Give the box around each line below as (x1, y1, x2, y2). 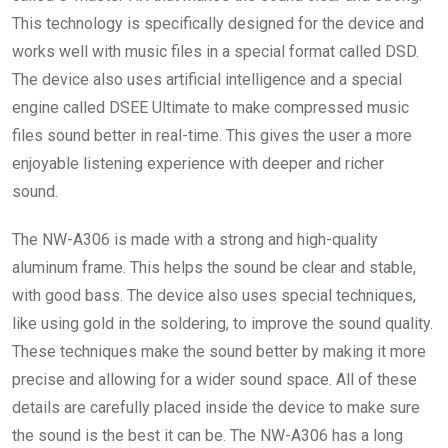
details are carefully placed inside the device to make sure (12, 398, 420, 418)
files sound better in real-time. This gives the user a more (12, 126, 412, 146)
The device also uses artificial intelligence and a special (12, 70, 402, 90)
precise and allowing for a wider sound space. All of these (12, 370, 417, 390)
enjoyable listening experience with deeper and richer (12, 154, 384, 174)
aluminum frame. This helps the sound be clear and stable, (12, 258, 416, 278)
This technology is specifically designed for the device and (12, 14, 424, 34)
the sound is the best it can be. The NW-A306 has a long (12, 426, 403, 446)
